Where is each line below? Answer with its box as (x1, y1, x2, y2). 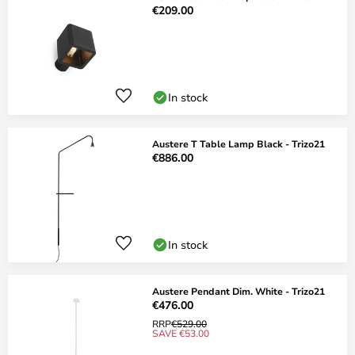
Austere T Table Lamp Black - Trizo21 (152, 137, 325, 150)
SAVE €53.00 (152, 326, 209, 339)
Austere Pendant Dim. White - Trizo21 (152, 284, 325, 297)
